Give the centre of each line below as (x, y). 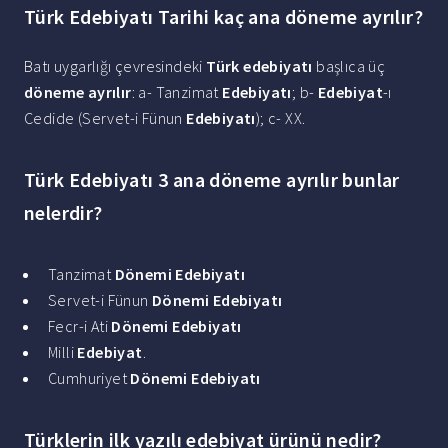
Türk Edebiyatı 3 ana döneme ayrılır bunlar (212, 180)
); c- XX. (280, 118)
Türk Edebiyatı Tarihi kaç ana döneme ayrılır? (223, 17)
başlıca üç (349, 66)
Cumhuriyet (89, 378)
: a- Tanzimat (177, 92)
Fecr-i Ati (80, 326)
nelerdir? (63, 213)
